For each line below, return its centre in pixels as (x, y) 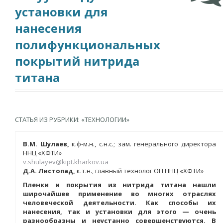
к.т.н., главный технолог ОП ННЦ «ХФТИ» (139, 171)
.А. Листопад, (52, 171)
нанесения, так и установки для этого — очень (119, 212)
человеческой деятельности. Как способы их (119, 203)
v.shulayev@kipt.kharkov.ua (66, 162)
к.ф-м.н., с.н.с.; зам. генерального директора (143, 144)
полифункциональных (88, 45)
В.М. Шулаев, (46, 144)
